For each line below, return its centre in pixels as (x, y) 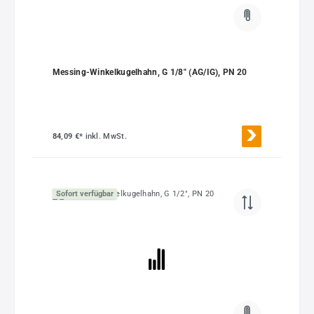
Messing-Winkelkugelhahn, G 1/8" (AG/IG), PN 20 (150, 73)
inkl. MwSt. (106, 137)
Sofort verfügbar (84, 193)
